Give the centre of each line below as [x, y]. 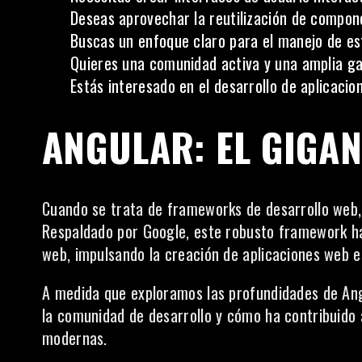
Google [164, 231]
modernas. [75, 338]
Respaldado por [93, 231]
